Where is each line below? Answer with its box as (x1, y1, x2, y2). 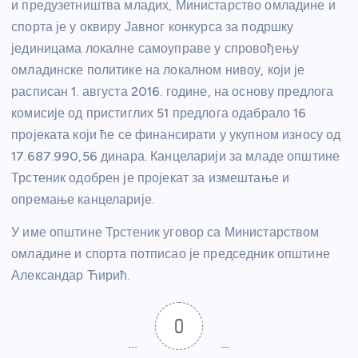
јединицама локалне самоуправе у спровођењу (11, 40, 299, 56)
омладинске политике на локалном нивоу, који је (11, 62, 305, 78)
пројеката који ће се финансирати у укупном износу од (11, 126, 341, 142)
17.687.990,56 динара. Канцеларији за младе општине (11, 148, 340, 164)
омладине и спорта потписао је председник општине (11, 245, 330, 261)
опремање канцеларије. (11, 191, 155, 207)
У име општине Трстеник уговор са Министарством (11, 224, 320, 240)
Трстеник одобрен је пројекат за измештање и (11, 169, 290, 185)
